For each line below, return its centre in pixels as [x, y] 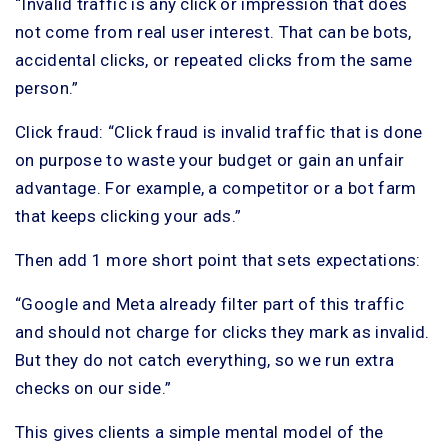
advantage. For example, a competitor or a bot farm [216, 188]
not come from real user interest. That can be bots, [213, 32]
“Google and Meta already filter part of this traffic [210, 304]
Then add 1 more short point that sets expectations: [218, 260]
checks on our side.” [93, 388]
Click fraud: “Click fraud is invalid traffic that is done [219, 132]
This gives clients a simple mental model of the [199, 432]
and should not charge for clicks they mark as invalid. [222, 332]
